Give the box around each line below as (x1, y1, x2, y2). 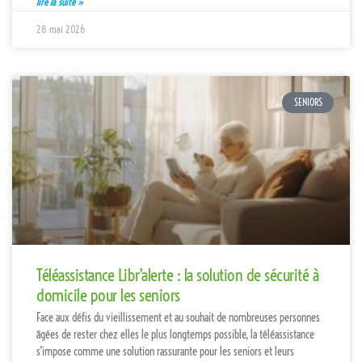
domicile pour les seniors (36, 284, 180, 305)
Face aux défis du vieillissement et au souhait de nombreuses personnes (36, 309, 320, 325)
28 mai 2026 (36, 23, 85, 36)
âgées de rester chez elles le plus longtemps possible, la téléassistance (36, 326, 314, 342)
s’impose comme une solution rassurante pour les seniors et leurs (36, 343, 294, 359)
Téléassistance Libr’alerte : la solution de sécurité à (36, 263, 318, 285)
